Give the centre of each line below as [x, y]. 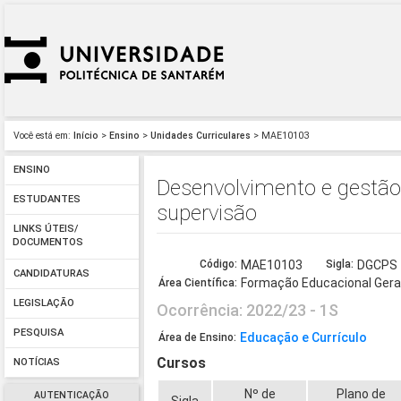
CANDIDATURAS [51, 274]
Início [86, 136]
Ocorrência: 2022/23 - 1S [248, 311]
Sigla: [340, 264]
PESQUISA [38, 333]
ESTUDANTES [47, 200]
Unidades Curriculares [200, 136]
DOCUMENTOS [48, 244]
